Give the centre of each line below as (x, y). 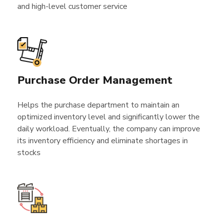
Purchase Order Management (95, 80)
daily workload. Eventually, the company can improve (109, 129)
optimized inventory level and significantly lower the (109, 117)
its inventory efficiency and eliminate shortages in (103, 141)
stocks (29, 153)
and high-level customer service (72, 6)
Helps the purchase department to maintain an (98, 105)
